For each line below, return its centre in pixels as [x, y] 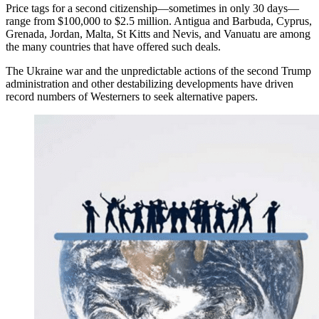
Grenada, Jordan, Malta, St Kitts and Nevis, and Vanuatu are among [158, 33]
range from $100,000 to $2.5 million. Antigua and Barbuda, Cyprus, [159, 21]
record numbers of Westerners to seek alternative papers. [132, 96]
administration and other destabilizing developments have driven [150, 83]
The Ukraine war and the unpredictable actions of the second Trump [158, 70]
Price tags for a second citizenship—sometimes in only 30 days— [152, 8]
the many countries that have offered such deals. [113, 46]
